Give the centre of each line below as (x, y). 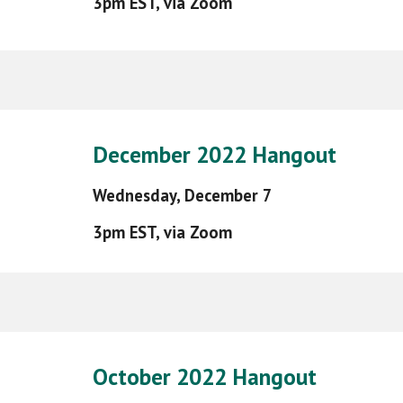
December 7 (228, 195)
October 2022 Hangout (204, 376)
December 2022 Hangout (214, 154)
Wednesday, (138, 195)
